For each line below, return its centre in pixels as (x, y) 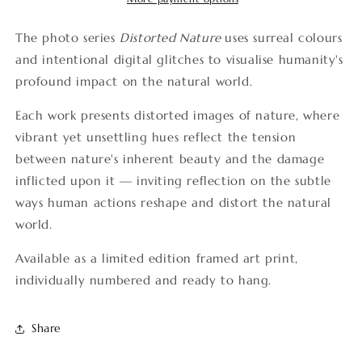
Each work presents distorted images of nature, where (178, 115)
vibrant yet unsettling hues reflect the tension (156, 137)
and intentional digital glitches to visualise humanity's (179, 59)
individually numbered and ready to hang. (144, 280)
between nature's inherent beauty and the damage (170, 158)
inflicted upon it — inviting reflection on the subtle (173, 180)
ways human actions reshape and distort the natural (174, 202)
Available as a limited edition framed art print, (157, 258)
